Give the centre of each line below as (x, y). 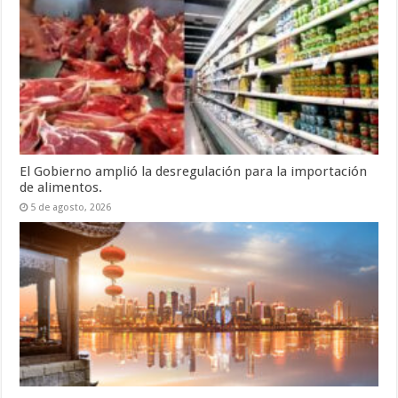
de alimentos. (61, 187)
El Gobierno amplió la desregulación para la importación (194, 171)
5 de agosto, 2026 (71, 207)
